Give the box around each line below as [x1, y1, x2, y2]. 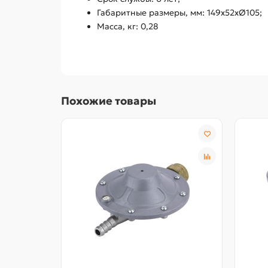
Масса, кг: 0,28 [97, 21, 163, 32]
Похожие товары [61, 94, 156, 108]
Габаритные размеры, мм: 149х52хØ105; [97, 7, 262, 19]
